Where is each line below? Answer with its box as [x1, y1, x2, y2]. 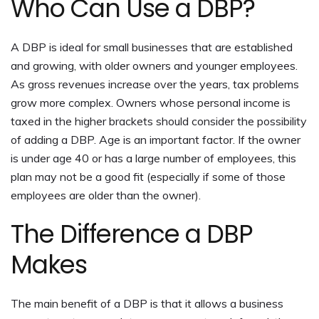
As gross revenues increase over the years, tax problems [11, 77, 299, 92]
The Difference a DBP [11, 216, 253, 252]
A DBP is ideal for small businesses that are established [11, 40, 293, 55]
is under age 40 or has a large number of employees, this [11, 151, 296, 166]
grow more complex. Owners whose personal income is [11, 95, 291, 110]
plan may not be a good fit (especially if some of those [11, 169, 286, 184]
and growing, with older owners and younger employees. [11, 58, 298, 73]
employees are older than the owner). [11, 188, 201, 203]
